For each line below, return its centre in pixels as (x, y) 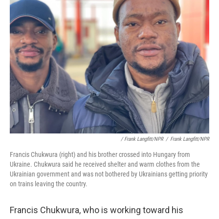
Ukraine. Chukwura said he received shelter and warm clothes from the (105, 164)
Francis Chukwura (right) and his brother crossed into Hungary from (100, 154)
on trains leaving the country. (49, 184)
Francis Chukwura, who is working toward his (97, 210)
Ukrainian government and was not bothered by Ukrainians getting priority (109, 174)
